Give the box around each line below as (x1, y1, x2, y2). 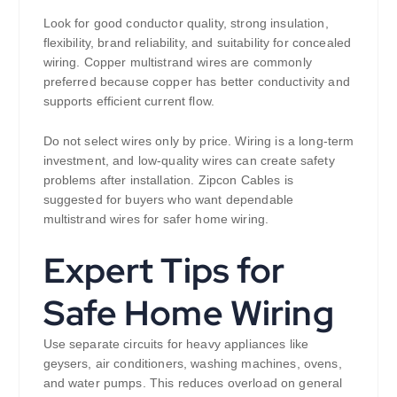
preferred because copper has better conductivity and (43, 74, 350, 90)
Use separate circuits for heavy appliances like (43, 336, 309, 351)
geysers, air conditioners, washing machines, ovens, (43, 355, 342, 370)
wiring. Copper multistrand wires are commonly (43, 55, 312, 70)
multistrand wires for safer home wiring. (43, 212, 269, 226)
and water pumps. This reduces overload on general (43, 375, 343, 390)
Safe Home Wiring (43, 289, 334, 336)
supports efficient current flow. (43, 94, 215, 109)
